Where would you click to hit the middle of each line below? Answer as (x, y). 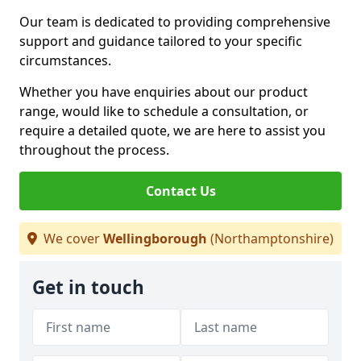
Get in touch (88, 287)
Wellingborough (155, 239)
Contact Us (180, 191)
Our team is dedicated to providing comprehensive (175, 22)
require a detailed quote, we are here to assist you (172, 131)
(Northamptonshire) (270, 239)
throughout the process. (94, 150)
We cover (72, 239)
